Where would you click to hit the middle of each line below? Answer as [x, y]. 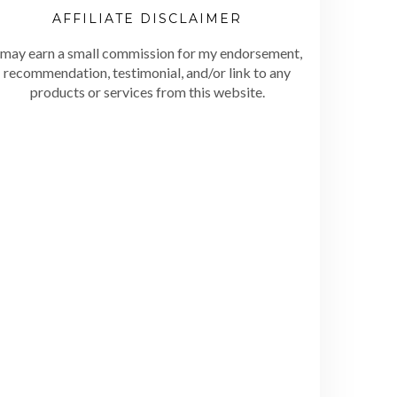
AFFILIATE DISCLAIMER [147, 19]
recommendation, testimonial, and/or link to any [147, 73]
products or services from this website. [147, 92]
